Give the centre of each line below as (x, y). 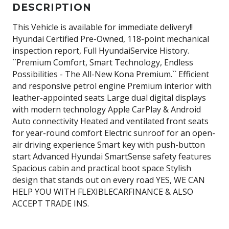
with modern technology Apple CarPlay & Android (107, 109)
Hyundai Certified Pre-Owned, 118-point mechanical (111, 39)
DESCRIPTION (52, 7)
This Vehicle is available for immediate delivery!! (102, 27)
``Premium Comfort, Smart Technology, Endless (103, 62)
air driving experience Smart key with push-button (109, 144)
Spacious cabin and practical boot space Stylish (102, 168)
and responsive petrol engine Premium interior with (112, 86)
